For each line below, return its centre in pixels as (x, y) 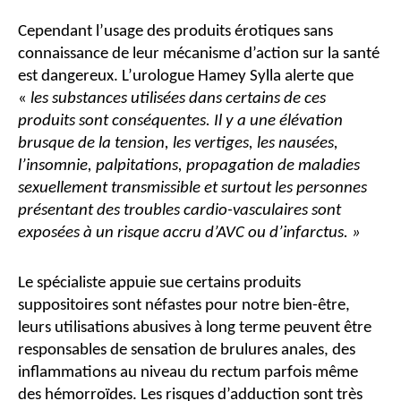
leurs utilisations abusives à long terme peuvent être (195, 328)
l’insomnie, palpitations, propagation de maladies (189, 166)
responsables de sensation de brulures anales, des (187, 350)
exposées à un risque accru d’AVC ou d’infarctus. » (191, 233)
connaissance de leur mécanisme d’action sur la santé (199, 54)
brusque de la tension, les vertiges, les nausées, (178, 143)
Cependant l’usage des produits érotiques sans (175, 31)
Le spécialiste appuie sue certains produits (159, 283)
